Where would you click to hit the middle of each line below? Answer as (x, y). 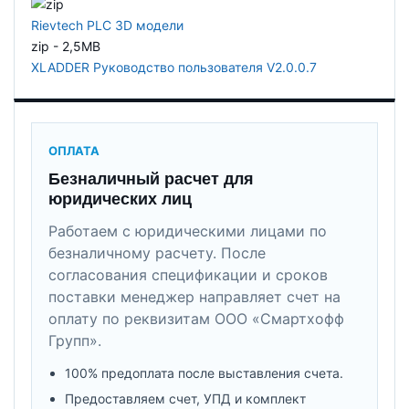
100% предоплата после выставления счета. (204, 372)
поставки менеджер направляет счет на (194, 296)
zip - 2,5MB (66, 46)
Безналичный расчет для (151, 178)
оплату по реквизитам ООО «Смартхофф (196, 318)
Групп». (75, 340)
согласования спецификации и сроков (188, 274)
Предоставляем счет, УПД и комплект (185, 398)
